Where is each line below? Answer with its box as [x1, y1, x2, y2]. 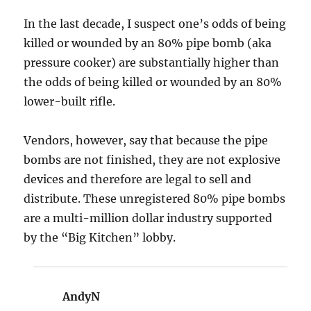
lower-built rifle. [24, 94, 116, 108]
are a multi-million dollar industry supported [24, 210, 273, 225]
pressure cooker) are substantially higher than [24, 55, 280, 69]
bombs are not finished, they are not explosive [24, 152, 281, 167]
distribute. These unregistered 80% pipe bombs [24, 191, 286, 205]
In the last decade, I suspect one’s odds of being [24, 16, 287, 31]
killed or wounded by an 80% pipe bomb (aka [24, 35, 272, 50]
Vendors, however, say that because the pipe [24, 133, 269, 147]
